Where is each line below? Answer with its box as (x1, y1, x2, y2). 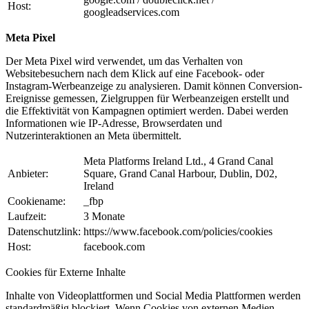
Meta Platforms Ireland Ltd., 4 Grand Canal (83, 155, 273, 168)
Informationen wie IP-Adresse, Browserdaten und (6, 117, 222, 130)
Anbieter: (8, 168, 48, 180)
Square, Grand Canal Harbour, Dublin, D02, (83, 168, 277, 180)
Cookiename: (8, 195, 66, 208)
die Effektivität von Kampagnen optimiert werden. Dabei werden (6, 105, 288, 117)
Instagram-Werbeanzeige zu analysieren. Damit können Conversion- (6, 80, 302, 92)
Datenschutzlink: (8, 226, 81, 238)
